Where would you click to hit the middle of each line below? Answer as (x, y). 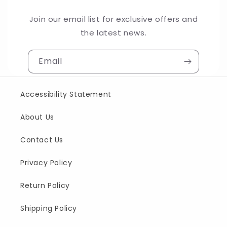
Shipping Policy (49, 209)
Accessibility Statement (66, 94)
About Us (37, 117)
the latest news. (113, 33)
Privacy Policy (46, 163)
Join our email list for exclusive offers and (113, 19)
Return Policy (45, 186)
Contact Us (42, 140)
